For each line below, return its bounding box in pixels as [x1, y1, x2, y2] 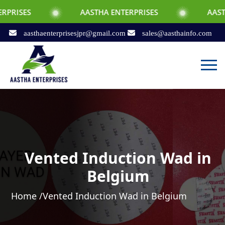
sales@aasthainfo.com [140, 29, 212, 37]
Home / [11, 189, 43, 202]
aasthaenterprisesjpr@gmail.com [21, 29, 128, 37]
